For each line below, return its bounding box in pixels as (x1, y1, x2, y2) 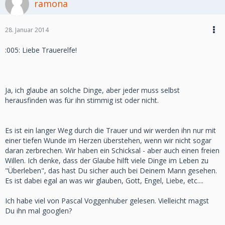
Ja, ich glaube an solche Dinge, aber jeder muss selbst (5, 85, 180, 95)
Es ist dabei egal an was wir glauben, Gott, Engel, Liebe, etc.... (5, 176, 203, 185)
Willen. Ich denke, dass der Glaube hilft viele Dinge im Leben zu (5, 156, 208, 165)
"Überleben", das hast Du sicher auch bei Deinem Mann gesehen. (5, 166, 217, 175)
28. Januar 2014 (5, 26, 49, 34)
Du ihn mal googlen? (5, 206, 72, 215)
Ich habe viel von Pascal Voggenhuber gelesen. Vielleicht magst (5, 196, 209, 205)
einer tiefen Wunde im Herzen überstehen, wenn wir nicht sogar (5, 136, 211, 145)
